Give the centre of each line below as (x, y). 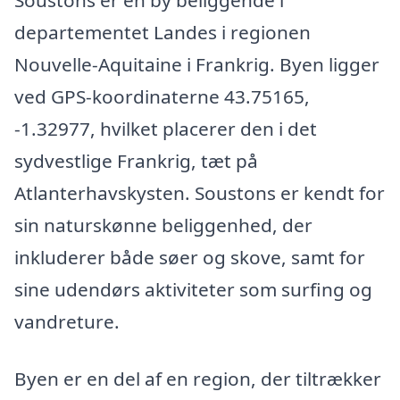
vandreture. (67, 322)
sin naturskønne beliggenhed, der (163, 225)
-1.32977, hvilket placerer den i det (166, 129)
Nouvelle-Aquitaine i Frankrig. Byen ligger (197, 65)
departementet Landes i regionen (162, 33)
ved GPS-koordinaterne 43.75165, (162, 97)
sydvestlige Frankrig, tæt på (136, 161)
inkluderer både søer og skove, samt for (190, 258)
